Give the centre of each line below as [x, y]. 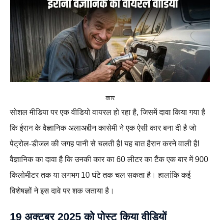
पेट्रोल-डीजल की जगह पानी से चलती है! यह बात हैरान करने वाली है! [105, 144]
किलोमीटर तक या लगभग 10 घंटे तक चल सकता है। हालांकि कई [100, 175]
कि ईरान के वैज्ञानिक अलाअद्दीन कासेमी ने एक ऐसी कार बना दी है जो [103, 128]
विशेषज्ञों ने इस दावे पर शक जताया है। [62, 191]
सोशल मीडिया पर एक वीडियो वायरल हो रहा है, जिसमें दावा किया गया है [108, 112]
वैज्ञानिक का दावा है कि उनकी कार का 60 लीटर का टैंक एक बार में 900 [109, 159]
